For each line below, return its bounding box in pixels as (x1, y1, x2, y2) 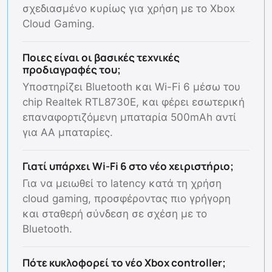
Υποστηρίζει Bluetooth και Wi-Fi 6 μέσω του (22, 80, 240, 93)
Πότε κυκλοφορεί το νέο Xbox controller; (22, 255, 226, 270)
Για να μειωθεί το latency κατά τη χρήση (22, 177, 222, 189)
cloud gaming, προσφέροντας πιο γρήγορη (22, 192, 231, 205)
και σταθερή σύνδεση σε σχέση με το (22, 207, 207, 220)
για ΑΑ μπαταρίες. (22, 126, 113, 138)
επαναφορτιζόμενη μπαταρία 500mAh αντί (22, 110, 236, 123)
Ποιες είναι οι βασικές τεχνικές (22, 50, 180, 64)
